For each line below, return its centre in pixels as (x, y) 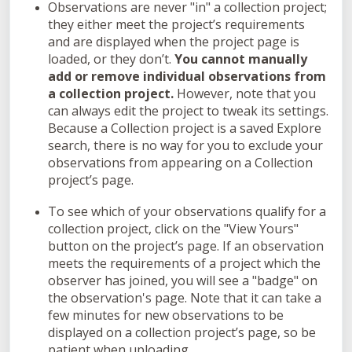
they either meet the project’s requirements (176, 25)
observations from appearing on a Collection (180, 163)
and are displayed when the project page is (174, 42)
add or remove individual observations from (187, 77)
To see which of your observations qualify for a (187, 212)
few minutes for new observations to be (166, 315)
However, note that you (246, 94)
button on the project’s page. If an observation (186, 246)
